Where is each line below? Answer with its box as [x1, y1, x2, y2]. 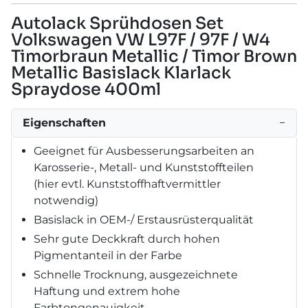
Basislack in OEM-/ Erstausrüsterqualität [34, 212, 254, 226]
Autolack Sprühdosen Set [11, 12, 223, 34]
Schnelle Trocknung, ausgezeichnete [34, 267, 238, 281]
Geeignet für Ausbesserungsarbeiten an [34, 144, 254, 157]
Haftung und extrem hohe [34, 284, 180, 298]
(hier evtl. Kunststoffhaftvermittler [34, 177, 221, 190]
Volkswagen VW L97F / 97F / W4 [11, 29, 270, 50]
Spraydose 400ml [11, 78, 161, 100]
